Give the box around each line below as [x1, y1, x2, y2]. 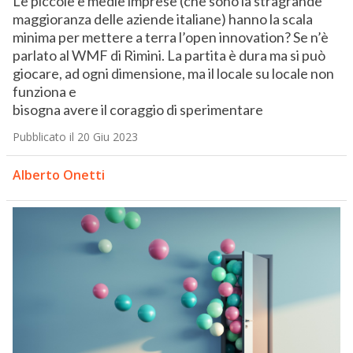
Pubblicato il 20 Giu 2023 [12, 129, 138, 145]
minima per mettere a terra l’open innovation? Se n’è [12, 28, 329, 46]
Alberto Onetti [12, 166, 105, 184]
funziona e [12, 83, 76, 101]
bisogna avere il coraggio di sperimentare [12, 101, 263, 119]
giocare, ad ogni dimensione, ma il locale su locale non [12, 65, 334, 83]
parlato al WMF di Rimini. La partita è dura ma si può [12, 46, 325, 65]
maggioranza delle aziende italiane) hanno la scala [12, 10, 313, 28]
